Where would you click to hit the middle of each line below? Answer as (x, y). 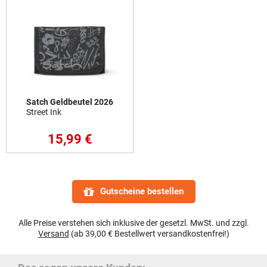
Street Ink (44, 113)
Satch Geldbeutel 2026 (70, 103)
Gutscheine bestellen (142, 192)
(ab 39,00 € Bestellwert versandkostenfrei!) (149, 234)
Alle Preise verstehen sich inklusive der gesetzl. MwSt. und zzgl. (133, 223)
